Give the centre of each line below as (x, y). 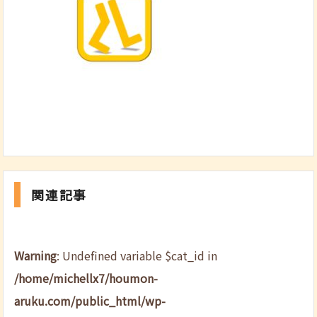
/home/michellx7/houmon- (86, 278)
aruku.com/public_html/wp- (90, 300)
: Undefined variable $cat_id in (137, 255)
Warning (36, 255)
